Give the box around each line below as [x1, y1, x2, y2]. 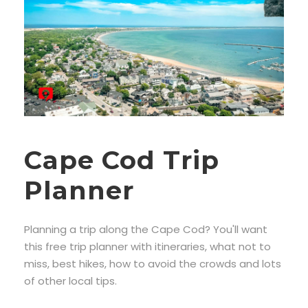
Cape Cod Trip [24, 144, 219, 176]
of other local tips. [24, 274, 117, 289]
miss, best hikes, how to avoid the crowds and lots [24, 256, 281, 272]
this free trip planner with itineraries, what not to [24, 239, 271, 254]
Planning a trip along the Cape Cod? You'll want [24, 222, 267, 237]
